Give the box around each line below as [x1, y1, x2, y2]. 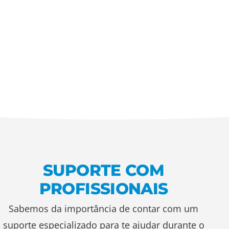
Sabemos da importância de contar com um [9, 202, 199, 215]
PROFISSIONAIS [39, 178, 168, 198]
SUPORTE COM [43, 160, 165, 180]
